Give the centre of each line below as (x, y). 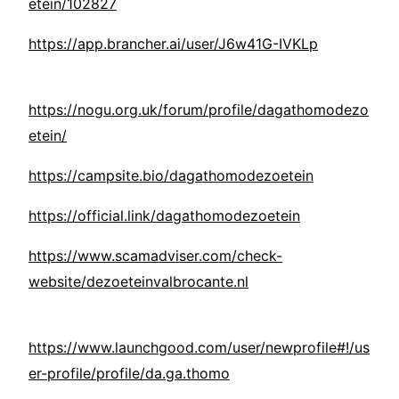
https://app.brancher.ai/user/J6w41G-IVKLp (173, 44)
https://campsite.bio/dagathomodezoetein (171, 176)
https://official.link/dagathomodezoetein (164, 216)
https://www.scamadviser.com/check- (155, 256)
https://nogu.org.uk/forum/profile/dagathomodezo (199, 110)
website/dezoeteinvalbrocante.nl (138, 282)
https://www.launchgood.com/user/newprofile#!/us (199, 348)
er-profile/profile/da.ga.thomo (129, 374)
